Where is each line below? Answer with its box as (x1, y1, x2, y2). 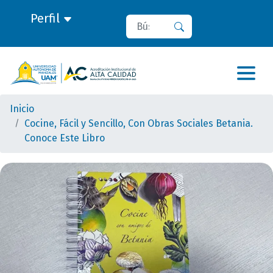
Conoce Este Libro (24, 132, 105, 144)
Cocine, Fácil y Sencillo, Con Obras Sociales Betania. (24, 118, 253, 129)
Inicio (10, 103, 34, 115)
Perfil (30, 11, 63, 26)
